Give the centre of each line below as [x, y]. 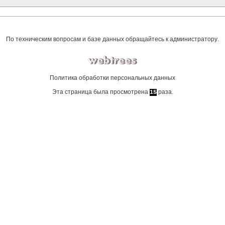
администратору [194, 39]
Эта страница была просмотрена [101, 92]
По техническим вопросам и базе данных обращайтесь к [88, 39]
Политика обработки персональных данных [113, 78]
